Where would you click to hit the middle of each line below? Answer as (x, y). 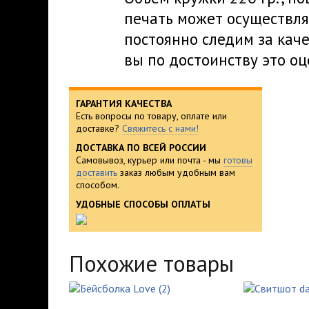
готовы (238, 160)
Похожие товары (151, 263)
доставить (97, 172)
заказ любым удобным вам (176, 172)
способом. (98, 185)
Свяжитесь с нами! (160, 128)
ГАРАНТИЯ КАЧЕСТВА (124, 103)
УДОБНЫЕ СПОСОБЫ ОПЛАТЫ (143, 204)
